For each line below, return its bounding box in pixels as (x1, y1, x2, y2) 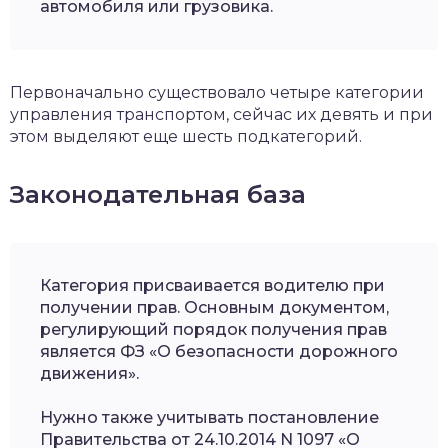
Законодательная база (10, 180, 306, 210)
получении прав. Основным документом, (40, 298, 389, 318)
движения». (40, 364, 139, 384)
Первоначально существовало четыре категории (10, 83, 424, 103)
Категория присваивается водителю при (40, 276, 385, 296)
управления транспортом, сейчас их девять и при (10, 105, 433, 125)
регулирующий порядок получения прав (40, 320, 387, 340)
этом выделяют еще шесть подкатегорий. (10, 127, 362, 147)
